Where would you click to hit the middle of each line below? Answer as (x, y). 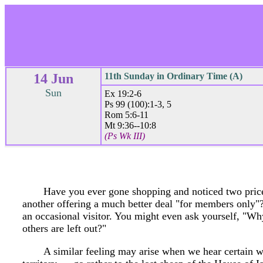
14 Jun (53, 79)
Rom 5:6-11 (127, 115)
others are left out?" (64, 228)
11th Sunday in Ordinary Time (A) (173, 76)
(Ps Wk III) (125, 136)
